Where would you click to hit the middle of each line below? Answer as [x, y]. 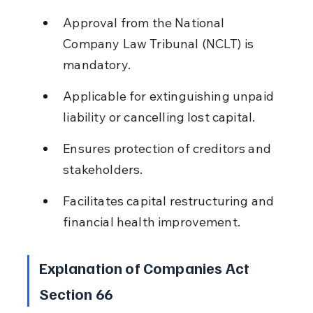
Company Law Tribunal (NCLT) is [160, 43]
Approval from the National [145, 22]
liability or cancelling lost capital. [159, 117]
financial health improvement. [152, 221]
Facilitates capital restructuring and [170, 201]
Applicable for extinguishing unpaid [170, 96]
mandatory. [97, 64]
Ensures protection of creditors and [169, 148]
